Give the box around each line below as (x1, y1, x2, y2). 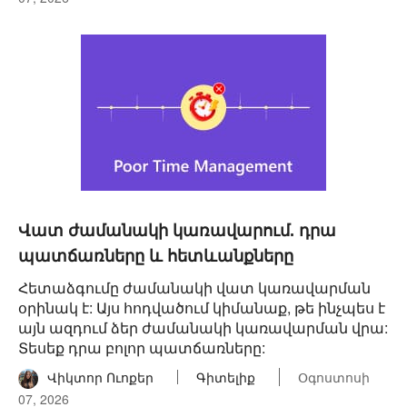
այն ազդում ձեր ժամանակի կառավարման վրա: (18, 317, 388, 338)
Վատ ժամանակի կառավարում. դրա (18, 222, 336, 240)
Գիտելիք (196, 368, 255, 386)
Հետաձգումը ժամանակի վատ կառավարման (18, 277, 371, 298)
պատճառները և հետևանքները (18, 247, 293, 265)
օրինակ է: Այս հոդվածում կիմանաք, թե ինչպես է (18, 297, 385, 318)
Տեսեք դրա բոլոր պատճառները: (18, 337, 265, 358)
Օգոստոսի (298, 368, 370, 386)
